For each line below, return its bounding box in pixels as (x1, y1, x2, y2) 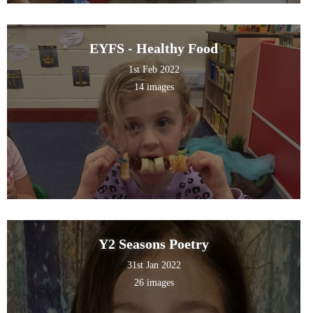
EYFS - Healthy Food (89, 41, 219, 57)
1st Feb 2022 (128, 64, 180, 75)
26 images (133, 277, 174, 289)
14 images (133, 82, 174, 93)
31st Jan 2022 (126, 260, 181, 271)
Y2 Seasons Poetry (99, 236, 210, 252)
